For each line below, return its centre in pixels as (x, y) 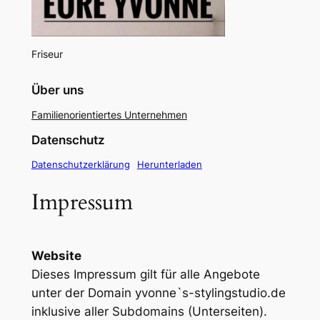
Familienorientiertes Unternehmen (109, 114)
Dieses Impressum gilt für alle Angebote (145, 274)
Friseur (47, 54)
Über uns (57, 90)
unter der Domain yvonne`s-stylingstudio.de (158, 292)
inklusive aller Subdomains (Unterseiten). (149, 311)
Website (56, 255)
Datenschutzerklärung (80, 164)
